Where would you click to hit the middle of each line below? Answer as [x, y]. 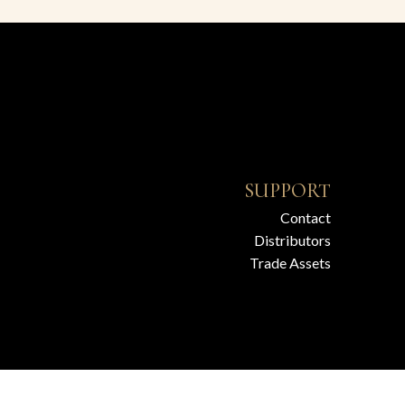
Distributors [292, 240]
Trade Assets [290, 262]
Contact [305, 217]
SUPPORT [287, 190]
